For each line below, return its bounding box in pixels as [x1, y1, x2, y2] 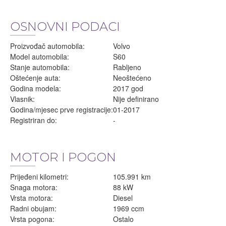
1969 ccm [113, 203, 144, 213]
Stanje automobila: [10, 62, 70, 72]
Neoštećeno [113, 73, 151, 83]
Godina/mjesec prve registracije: [10, 104, 113, 115]
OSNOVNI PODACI [10, 19, 120, 34]
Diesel [113, 193, 133, 203]
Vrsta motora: [10, 193, 53, 203]
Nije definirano [113, 94, 159, 104]
